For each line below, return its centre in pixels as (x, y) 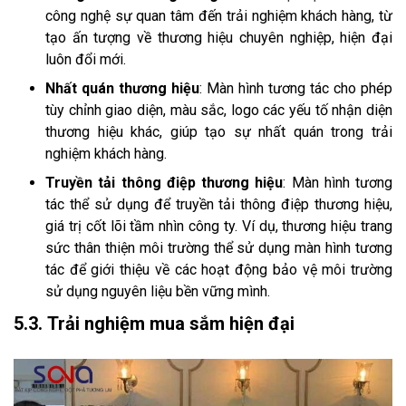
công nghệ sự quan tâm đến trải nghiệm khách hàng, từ (219, 16)
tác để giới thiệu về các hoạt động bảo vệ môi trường (219, 270)
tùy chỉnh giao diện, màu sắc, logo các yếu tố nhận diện (219, 111)
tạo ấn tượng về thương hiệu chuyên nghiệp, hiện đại (219, 38)
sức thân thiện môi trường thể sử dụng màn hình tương (219, 248)
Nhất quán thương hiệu (122, 89)
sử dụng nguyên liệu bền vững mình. (158, 292)
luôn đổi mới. (86, 60)
